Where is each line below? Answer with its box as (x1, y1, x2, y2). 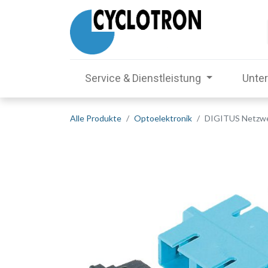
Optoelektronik (134, 113, 192, 123)
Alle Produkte (70, 113, 121, 123)
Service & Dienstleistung (85, 72, 201, 84)
